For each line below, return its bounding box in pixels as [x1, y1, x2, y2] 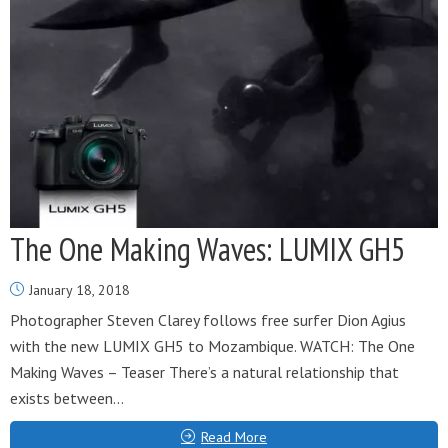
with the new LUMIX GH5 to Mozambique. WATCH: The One [10, 336, 415, 356]
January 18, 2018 [29, 281, 130, 299]
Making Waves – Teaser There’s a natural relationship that [10, 362, 399, 382]
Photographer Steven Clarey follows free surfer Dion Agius [10, 310, 406, 330]
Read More [201, 428, 267, 446]
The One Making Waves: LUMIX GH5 [10, 228, 405, 270]
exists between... [10, 388, 124, 408]
